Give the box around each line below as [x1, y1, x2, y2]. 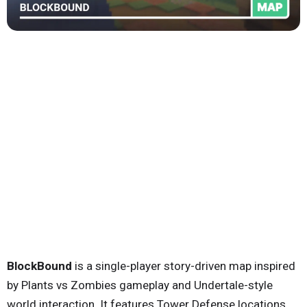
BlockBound [7, 258, 72, 273]
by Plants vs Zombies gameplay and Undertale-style [7, 278, 273, 292]
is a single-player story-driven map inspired [72, 258, 295, 273]
